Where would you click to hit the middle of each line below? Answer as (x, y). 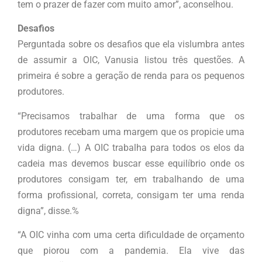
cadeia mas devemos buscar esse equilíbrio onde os (131, 163)
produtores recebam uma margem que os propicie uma (131, 132)
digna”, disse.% (48, 211)
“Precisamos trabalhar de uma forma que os (131, 116)
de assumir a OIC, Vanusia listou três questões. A (131, 60)
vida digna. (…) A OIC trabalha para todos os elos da (131, 147)
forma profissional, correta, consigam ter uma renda (131, 195)
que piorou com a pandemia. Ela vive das (131, 250)
